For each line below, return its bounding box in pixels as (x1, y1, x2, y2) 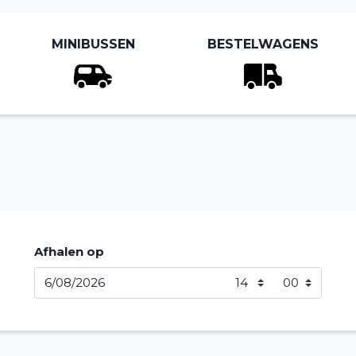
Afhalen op (33, 244, 104, 259)
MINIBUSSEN (51, 37, 135, 52)
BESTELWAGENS (207, 37, 319, 52)
